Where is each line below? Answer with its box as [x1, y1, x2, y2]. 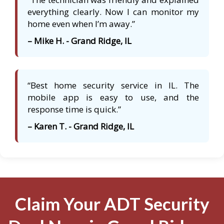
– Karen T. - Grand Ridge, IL [27, 120, 134, 132]
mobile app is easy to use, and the [27, 91, 199, 103]
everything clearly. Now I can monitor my [27, 6, 199, 18]
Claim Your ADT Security [14, 193, 209, 214]
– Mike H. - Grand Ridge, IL [27, 35, 131, 47]
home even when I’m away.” [27, 18, 135, 30]
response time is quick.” [27, 103, 121, 115]
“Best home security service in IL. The [27, 79, 199, 91]
